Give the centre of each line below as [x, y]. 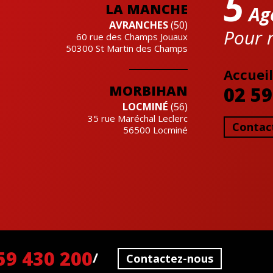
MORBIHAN [148, 90]
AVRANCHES [138, 24]
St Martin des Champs [141, 48]
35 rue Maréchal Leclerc [137, 118]
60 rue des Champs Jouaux [132, 36]
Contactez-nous [170, 258]
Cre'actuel [246, 154]
